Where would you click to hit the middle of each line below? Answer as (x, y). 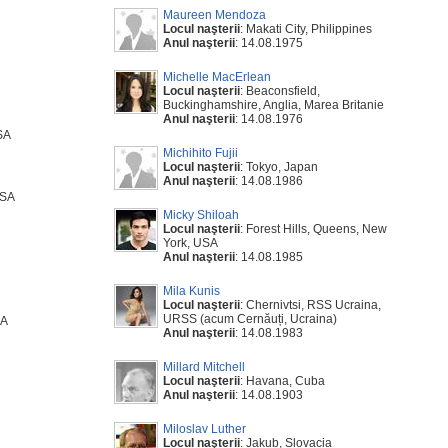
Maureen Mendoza (214, 15)
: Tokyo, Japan (279, 167)
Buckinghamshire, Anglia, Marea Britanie (273, 105)
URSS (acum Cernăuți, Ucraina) (250, 319)
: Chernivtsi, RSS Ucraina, (310, 305)
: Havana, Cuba (282, 381)
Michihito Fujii (200, 153)
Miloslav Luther (204, 429)
